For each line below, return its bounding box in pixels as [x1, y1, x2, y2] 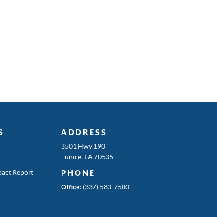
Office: [61, 182, 81, 191]
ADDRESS [61, 127, 107, 137]
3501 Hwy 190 [61, 141, 105, 150]
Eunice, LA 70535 [61, 152, 113, 161]
